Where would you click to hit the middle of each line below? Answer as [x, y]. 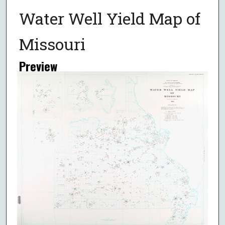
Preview [38, 66]
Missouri [52, 44]
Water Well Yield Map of [109, 18]
